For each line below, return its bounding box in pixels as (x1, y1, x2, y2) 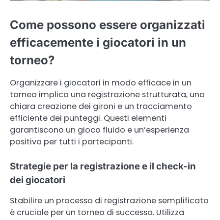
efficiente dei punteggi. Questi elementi (10, 112, 166, 124)
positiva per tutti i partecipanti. (10, 136, 134, 147)
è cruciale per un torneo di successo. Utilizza (10, 206, 184, 218)
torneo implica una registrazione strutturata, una (10, 88, 205, 100)
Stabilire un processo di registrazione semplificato (10, 194, 209, 206)
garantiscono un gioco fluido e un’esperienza (10, 124, 189, 136)
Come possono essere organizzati (10, 17, 205, 32)
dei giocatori (10, 174, 65, 186)
